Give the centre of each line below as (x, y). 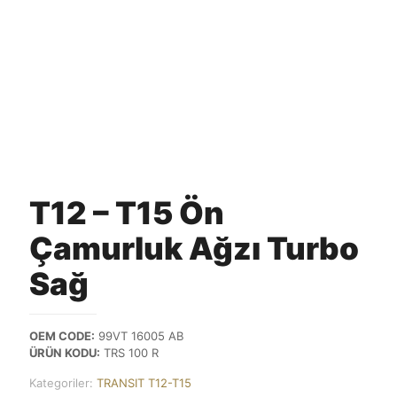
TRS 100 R (129, 353)
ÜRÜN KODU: (65, 353)
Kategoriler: (63, 383)
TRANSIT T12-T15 (144, 383)
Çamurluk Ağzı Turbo (194, 248)
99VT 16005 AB (139, 336)
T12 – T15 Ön (127, 213)
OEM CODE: (62, 336)
